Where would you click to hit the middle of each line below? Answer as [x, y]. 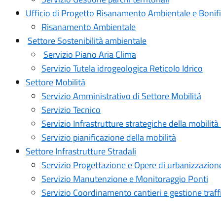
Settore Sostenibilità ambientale [87, 41]
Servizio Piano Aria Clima [90, 55]
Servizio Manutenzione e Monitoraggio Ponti [125, 179]
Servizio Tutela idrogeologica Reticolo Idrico [122, 68]
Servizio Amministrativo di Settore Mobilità [121, 96]
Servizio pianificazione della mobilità [109, 137]
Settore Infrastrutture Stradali [81, 151]
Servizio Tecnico [71, 110]
